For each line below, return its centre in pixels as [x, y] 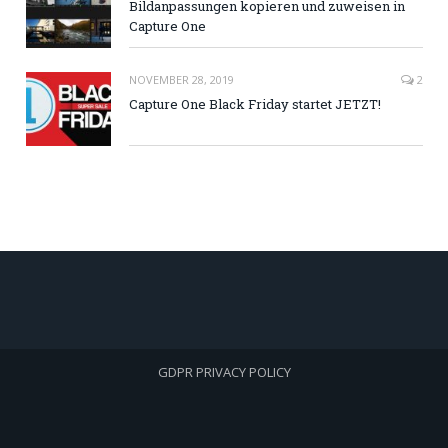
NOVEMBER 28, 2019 [181, 80]
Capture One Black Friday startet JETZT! [255, 104]
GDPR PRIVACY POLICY [224, 372]
